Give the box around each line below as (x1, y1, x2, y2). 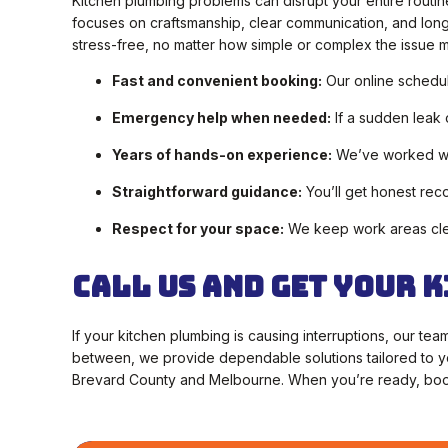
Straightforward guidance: (112, 183, 302, 201)
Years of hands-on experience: (112, 146, 332, 164)
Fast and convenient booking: (112, 72, 322, 90)
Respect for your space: (112, 220, 284, 238)
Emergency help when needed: (112, 109, 331, 127)
